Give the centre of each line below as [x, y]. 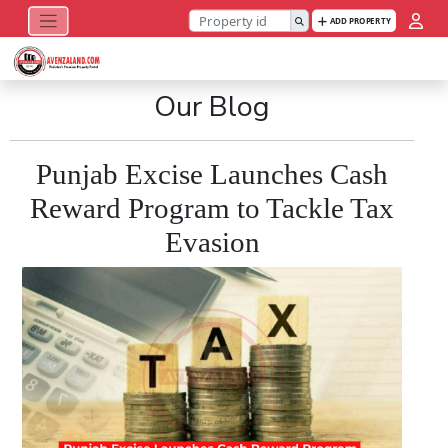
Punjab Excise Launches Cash [212, 174]
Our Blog [212, 106]
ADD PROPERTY [359, 20]
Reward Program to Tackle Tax [212, 208]
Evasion [212, 242]
